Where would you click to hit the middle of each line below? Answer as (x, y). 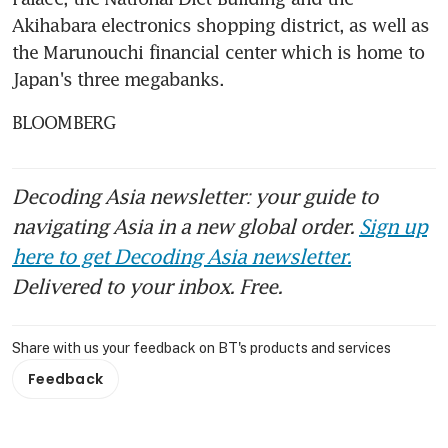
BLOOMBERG (63, 121)
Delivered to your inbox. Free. (147, 285)
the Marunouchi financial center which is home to (218, 51)
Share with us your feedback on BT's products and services (201, 347)
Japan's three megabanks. (118, 78)
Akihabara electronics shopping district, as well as (221, 24)
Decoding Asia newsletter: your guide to (195, 195)
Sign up (393, 225)
